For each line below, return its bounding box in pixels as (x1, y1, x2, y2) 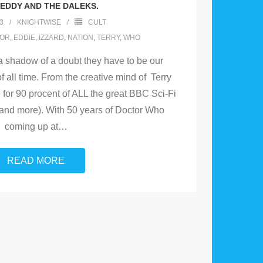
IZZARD (38, 33, 64, 42)
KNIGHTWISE (17, 18, 61, 27)
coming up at (4, 122, 58, 132)
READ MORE (7, 156, 65, 166)
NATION (67, 33, 93, 42)
